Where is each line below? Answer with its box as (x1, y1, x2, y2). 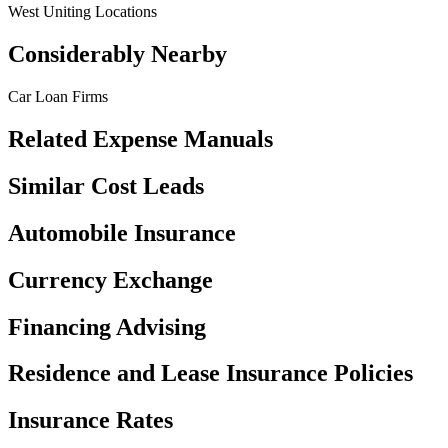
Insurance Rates (8, 407, 173, 434)
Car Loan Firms (8, 87, 108, 105)
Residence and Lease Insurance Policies (8, 360, 413, 387)
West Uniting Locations (8, 3, 157, 21)
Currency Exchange (8, 266, 213, 293)
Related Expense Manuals (8, 125, 273, 152)
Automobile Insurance (8, 219, 236, 246)
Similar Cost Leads (8, 172, 204, 199)
